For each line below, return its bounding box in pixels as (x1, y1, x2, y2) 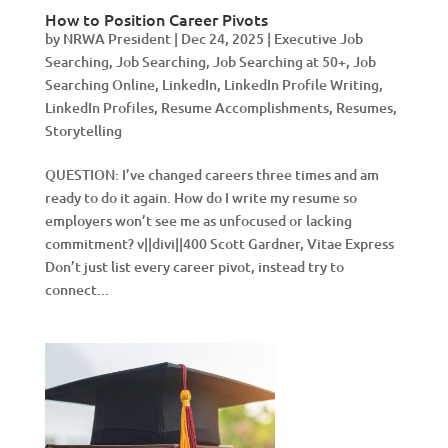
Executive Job (273, 29, 363, 48)
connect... (44, 280, 109, 299)
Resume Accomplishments (160, 98, 329, 117)
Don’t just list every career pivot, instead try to (44, 257, 344, 276)
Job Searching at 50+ (212, 52, 346, 71)
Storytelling (44, 121, 122, 140)
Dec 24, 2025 (180, 29, 264, 48)
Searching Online (44, 75, 155, 94)
